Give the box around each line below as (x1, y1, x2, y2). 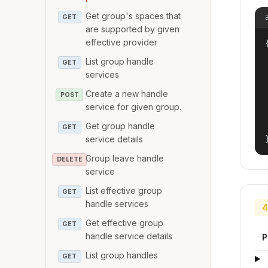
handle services (86, 198, 149, 209)
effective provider (86, 36, 158, 47)
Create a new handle (86, 88, 169, 99)
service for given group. (86, 101, 182, 112)
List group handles (86, 249, 159, 260)
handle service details (86, 230, 173, 241)
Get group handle (86, 120, 156, 131)
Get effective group (86, 217, 164, 228)
